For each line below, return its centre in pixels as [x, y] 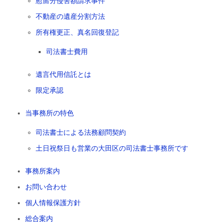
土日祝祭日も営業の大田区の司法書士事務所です [112, 148]
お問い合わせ [46, 187]
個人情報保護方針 [53, 203]
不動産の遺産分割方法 [70, 17]
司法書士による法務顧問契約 [81, 133]
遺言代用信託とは [63, 75]
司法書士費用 [67, 52]
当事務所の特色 [50, 113]
